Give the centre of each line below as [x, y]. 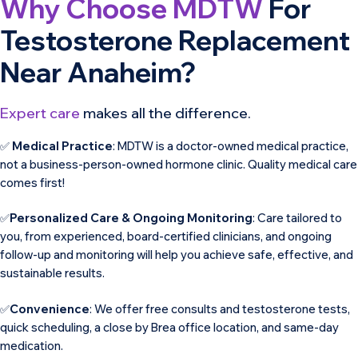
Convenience [50, 308]
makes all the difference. [165, 113]
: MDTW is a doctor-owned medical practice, [231, 145]
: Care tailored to [297, 218]
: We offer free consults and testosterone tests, [220, 308]
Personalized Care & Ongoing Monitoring [131, 218]
